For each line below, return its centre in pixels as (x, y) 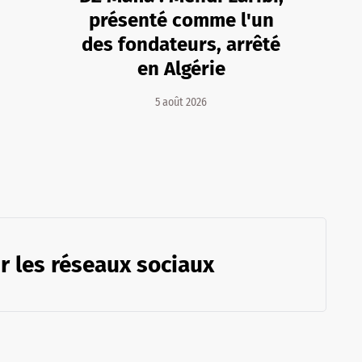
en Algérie (181, 68)
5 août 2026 (181, 102)
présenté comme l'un (181, 20)
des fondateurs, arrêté (181, 44)
